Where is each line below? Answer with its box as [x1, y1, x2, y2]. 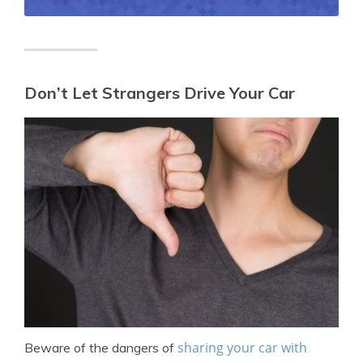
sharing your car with [177, 338, 307, 357]
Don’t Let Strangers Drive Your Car [24, 82, 295, 103]
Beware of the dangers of [24, 339, 177, 356]
